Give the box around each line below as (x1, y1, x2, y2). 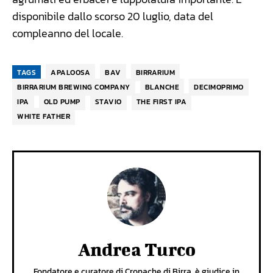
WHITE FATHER (17, 111, 70, 122)
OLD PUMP (43, 96, 80, 108)
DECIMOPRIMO (194, 82, 244, 93)
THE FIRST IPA (136, 96, 186, 108)
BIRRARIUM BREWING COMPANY (17, 82, 130, 93)
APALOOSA (51, 67, 90, 79)
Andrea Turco (77, 239, 196, 260)
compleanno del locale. (12, 25, 123, 42)
